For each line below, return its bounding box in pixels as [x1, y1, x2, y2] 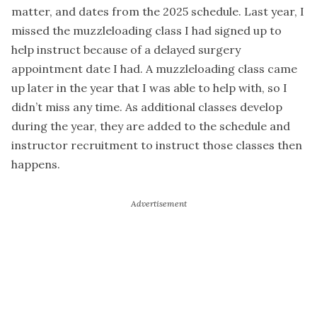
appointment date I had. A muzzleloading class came [11, 61, 297, 76]
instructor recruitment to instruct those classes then [11, 137, 302, 152]
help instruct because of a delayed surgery [11, 42, 241, 57]
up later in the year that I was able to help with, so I [11, 80, 287, 95]
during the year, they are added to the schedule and [11, 118, 290, 133]
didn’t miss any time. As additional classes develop [11, 99, 282, 114]
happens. [11, 156, 60, 171]
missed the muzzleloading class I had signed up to [11, 23, 282, 38]
